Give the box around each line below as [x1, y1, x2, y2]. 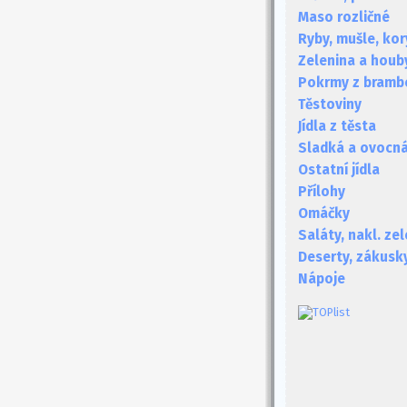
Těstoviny [298, 96, 362, 113]
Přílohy [298, 184, 345, 200]
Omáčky [298, 205, 350, 222]
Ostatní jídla [298, 162, 380, 178]
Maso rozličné [298, 9, 390, 25]
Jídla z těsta [298, 118, 376, 134]
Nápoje [298, 271, 345, 287]
